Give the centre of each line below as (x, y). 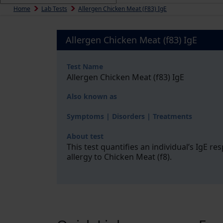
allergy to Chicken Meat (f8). (119, 157)
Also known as (92, 96)
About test (85, 136)
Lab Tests (54, 9)
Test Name (85, 66)
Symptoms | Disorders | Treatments (129, 116)
